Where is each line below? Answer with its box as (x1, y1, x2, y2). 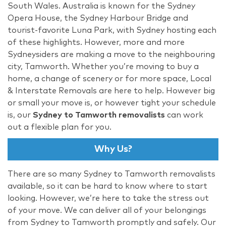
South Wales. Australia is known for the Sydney (8, 2, 195, 10)
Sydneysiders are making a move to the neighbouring (8, 50, 215, 59)
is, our (8, 110, 33, 119)
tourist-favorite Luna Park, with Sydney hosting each (8, 26, 216, 34)
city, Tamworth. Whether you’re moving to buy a (8, 62, 199, 71)
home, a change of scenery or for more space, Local (8, 74, 211, 83)
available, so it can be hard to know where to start (8, 182, 207, 190)
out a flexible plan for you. (8, 123, 111, 131)
